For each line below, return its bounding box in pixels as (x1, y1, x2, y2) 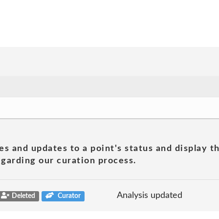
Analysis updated (117, 191, 182, 200)
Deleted (11, 192, 35, 199)
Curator (56, 192, 81, 199)
